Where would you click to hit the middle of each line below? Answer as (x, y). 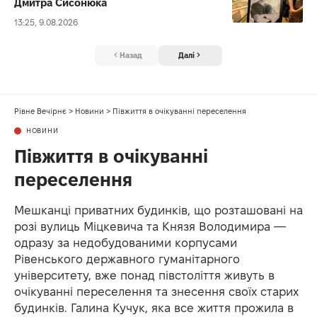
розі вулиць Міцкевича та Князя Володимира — (150, 226)
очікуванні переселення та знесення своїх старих (156, 291)
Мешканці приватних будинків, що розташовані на (158, 210)
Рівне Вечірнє (40, 111)
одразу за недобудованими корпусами (126, 242)
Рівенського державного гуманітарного (127, 259)
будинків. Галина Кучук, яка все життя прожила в (154, 307)
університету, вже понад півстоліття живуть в (144, 275)
